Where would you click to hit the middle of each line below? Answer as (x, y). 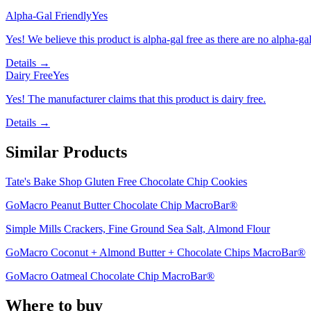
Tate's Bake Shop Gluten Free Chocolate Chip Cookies (126, 181)
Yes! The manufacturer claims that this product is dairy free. (136, 99)
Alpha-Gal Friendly (49, 16)
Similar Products (66, 152)
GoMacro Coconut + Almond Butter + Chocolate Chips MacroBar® (155, 252)
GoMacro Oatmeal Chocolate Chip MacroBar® (110, 276)
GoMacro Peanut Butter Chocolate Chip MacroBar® (121, 205)
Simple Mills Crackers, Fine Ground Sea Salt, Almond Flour (138, 228)
